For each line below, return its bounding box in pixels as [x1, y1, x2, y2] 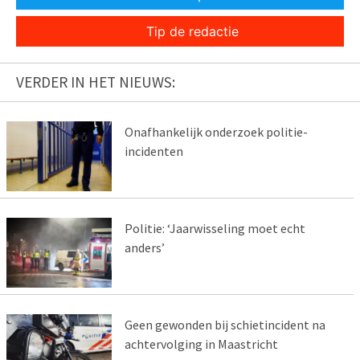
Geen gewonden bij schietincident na [124, 316, 325, 333]
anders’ [124, 239, 165, 256]
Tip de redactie [145, 23, 239, 40]
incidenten [124, 143, 183, 160]
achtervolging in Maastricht [124, 335, 278, 352]
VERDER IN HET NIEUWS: [16, 72, 175, 92]
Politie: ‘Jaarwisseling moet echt [124, 219, 305, 236]
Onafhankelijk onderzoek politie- [124, 124, 308, 141]
